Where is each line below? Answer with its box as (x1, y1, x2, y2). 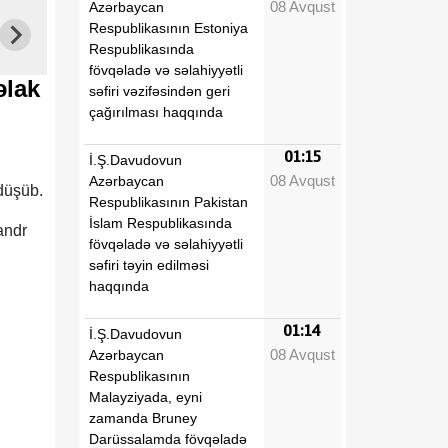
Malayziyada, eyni (89, 388, 202, 405)
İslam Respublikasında (89, 214, 232, 231)
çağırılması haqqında (89, 103, 223, 120)
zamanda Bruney (89, 409, 197, 426)
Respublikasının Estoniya (89, 19, 248, 36)
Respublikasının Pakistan (89, 193, 248, 210)
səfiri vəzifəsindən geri (89, 82, 230, 99)
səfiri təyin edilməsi (89, 256, 209, 273)
